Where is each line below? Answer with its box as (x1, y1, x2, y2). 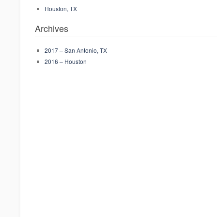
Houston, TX (45, 4, 77, 13)
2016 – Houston (45, 57, 87, 65)
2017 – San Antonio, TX (45, 46, 107, 54)
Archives (35, 22, 68, 34)
